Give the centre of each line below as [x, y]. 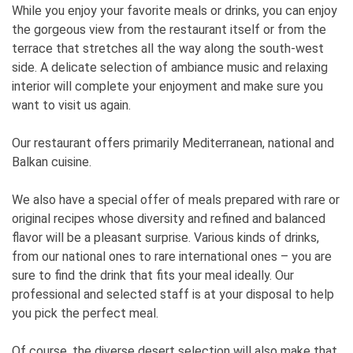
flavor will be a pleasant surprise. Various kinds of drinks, [165, 238]
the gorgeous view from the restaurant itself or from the [169, 30]
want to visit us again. [71, 106]
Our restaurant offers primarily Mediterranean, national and [173, 143]
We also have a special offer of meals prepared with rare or [176, 200]
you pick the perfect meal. [85, 314]
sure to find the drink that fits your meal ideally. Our [153, 276]
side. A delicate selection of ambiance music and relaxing [170, 68]
